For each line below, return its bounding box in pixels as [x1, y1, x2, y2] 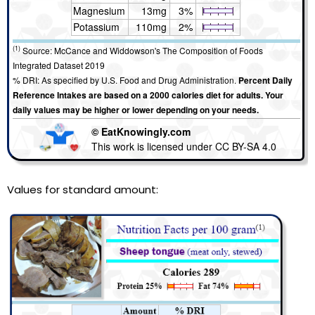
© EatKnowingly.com [91, 124, 191, 139]
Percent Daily [238, 73, 292, 86]
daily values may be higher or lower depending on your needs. [13, 103, 259, 116]
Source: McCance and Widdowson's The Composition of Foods [20, 44, 263, 56]
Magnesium [73, 3, 125, 18]
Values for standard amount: [7, 181, 158, 197]
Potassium [73, 19, 120, 34]
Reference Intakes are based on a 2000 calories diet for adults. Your [13, 88, 283, 101]
